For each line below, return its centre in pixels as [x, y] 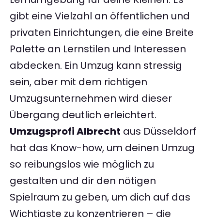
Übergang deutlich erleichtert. [83, 115]
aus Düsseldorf [158, 132]
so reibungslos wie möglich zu [82, 164]
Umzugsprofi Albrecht [65, 132]
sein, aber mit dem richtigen [78, 82]
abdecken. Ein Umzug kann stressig [96, 66]
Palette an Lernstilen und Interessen [98, 49]
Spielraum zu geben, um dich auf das [100, 197]
